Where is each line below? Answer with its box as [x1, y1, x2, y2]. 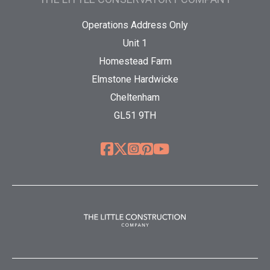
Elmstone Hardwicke [92, 74, 178, 86]
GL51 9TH [114, 110, 156, 122]
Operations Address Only [82, 19, 188, 31]
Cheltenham [110, 92, 160, 104]
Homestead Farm [98, 55, 172, 67]
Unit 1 [123, 37, 147, 49]
